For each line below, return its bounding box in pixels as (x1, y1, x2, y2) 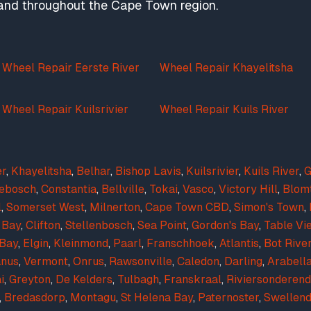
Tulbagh (117, 273, 159, 286)
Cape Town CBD (145, 201, 229, 214)
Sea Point (137, 219, 187, 232)
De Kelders (56, 273, 112, 286)
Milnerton (90, 201, 140, 214)
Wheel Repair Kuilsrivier (2, 103, 128, 116)
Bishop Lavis (115, 165, 182, 178)
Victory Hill (219, 183, 278, 196)
